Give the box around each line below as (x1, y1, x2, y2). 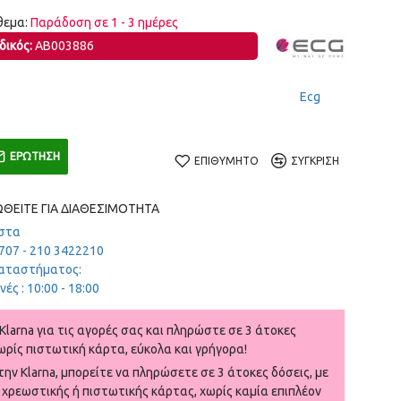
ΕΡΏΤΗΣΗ (10, 149, 60, 162)
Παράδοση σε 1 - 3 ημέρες (30, 15, 178, 30)
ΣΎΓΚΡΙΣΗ (291, 154, 339, 166)
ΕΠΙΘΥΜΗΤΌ (194, 154, 259, 166)
